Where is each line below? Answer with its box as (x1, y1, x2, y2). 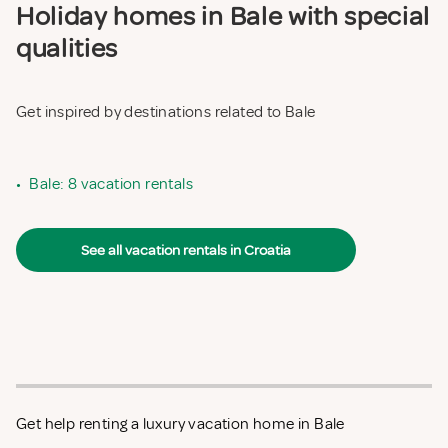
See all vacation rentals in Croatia (81, 240, 291, 261)
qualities (16, 31, 119, 66)
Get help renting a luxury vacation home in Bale (16, 414, 345, 435)
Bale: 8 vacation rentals (29, 174, 194, 195)
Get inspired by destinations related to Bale (16, 102, 316, 123)
